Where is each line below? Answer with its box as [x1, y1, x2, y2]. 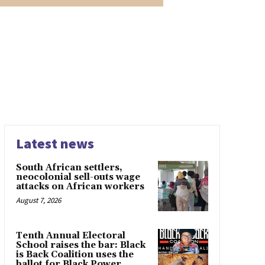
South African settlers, [15, 162, 122, 174]
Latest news [15, 134, 94, 153]
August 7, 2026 [15, 195, 61, 206]
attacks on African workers [15, 181, 144, 193]
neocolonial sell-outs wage [15, 172, 140, 183]
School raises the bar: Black [15, 239, 146, 251]
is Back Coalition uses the [15, 248, 134, 260]
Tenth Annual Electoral [15, 230, 125, 241]
